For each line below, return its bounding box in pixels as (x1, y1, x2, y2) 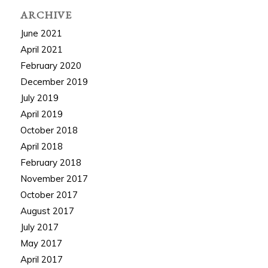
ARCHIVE (20, 8, 72, 22)
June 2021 (20, 28, 62, 39)
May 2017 (20, 237, 62, 249)
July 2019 (20, 92, 59, 103)
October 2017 (20, 189, 78, 200)
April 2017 (20, 254, 63, 265)
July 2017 (20, 221, 59, 233)
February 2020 (20, 60, 81, 71)
